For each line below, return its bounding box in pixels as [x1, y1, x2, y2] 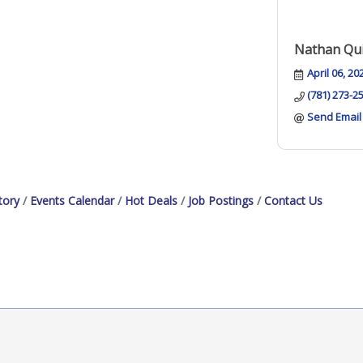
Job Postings [188, 193, 254, 208]
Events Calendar [30, 193, 114, 208]
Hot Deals [125, 193, 177, 208]
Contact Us [264, 193, 322, 208]
